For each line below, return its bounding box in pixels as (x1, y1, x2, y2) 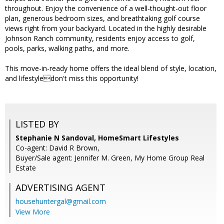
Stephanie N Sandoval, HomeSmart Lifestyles (15, 133, 179, 143)
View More (15, 207, 50, 217)
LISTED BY (15, 118, 59, 130)
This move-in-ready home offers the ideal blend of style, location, (5, 63, 216, 73)
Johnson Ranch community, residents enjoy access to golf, (5, 33, 195, 43)
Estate (15, 163, 36, 173)
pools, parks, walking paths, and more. (5, 43, 129, 53)
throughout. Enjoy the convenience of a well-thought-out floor (5, 3, 206, 13)
